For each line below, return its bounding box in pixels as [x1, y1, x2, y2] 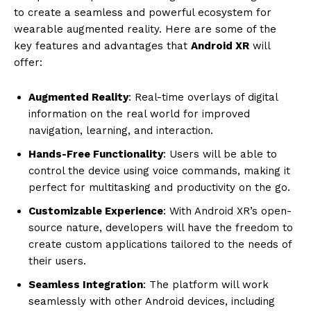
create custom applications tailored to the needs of [28, 237, 292, 251]
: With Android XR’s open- [163, 204, 292, 217]
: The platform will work [143, 278, 269, 291]
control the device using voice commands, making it [28, 164, 290, 177]
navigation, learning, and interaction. [28, 124, 213, 137]
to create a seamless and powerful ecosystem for [14, 6, 271, 19]
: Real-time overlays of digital [128, 90, 278, 103]
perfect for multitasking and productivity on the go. [28, 180, 290, 194]
